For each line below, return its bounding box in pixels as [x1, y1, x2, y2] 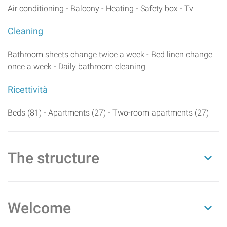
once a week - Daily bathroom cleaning [8, 62, 145, 72]
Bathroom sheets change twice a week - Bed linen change [8, 50, 212, 60]
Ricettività [8, 85, 48, 95]
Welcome [8, 199, 71, 217]
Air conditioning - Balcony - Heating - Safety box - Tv [8, 4, 193, 14]
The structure [8, 149, 99, 167]
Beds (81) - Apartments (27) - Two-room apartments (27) [8, 108, 209, 118]
